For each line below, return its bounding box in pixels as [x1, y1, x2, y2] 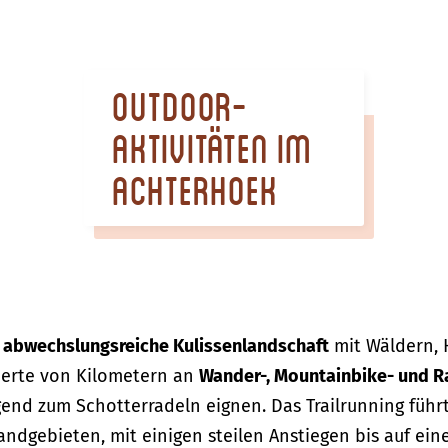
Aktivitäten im [112, 124, 312, 171]
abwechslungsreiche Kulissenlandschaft [3, 335, 329, 357]
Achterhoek [112, 166, 278, 213]
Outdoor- [112, 82, 248, 129]
